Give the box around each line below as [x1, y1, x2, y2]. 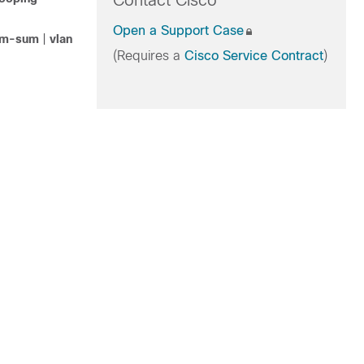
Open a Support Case [112, 24, 244, 37]
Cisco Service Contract [184, 49, 323, 63]
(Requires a [112, 49, 184, 63]
